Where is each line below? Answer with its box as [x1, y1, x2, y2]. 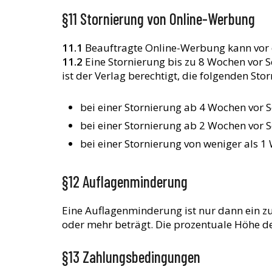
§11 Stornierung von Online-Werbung [62, 9, 255, 29]
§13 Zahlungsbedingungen [62, 247, 200, 267]
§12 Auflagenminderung [62, 171, 188, 191]
